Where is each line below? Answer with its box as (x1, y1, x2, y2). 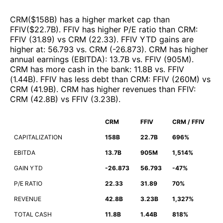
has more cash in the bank (28, 64, 129, 75)
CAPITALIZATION (14, 133, 62, 141)
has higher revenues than (79, 84, 178, 95)
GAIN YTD (14, 164, 43, 172)
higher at (10, 44, 43, 55)
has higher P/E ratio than (80, 24, 178, 35)
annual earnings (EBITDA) (10, 54, 105, 65)
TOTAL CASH (14, 211, 52, 219)
